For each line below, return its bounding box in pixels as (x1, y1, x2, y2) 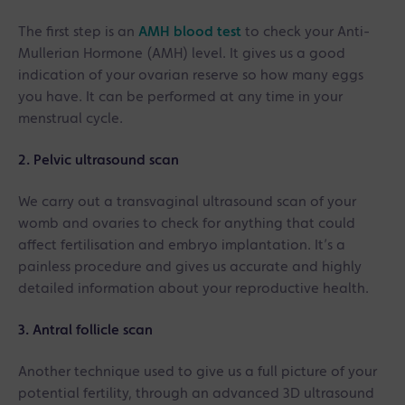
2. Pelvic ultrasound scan (18, 153, 179, 168)
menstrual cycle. (18, 111, 123, 127)
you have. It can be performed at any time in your (18, 89, 343, 105)
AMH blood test (138, 24, 241, 40)
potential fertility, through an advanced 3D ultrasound (18, 386, 374, 401)
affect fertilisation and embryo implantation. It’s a (18, 238, 345, 253)
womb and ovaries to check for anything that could (18, 216, 355, 231)
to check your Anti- (241, 24, 370, 40)
